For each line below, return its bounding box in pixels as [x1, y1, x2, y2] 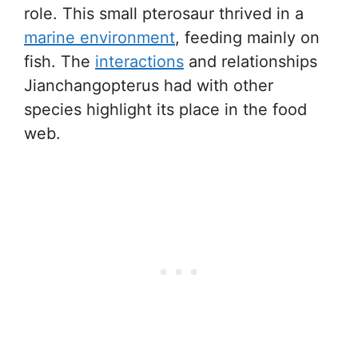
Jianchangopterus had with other [24, 76, 273, 95]
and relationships [184, 52, 317, 71]
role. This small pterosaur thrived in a [24, 4, 304, 23]
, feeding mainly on [175, 28, 320, 47]
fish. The [24, 52, 95, 71]
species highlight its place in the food [24, 100, 307, 119]
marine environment [24, 28, 175, 47]
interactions [95, 52, 184, 71]
